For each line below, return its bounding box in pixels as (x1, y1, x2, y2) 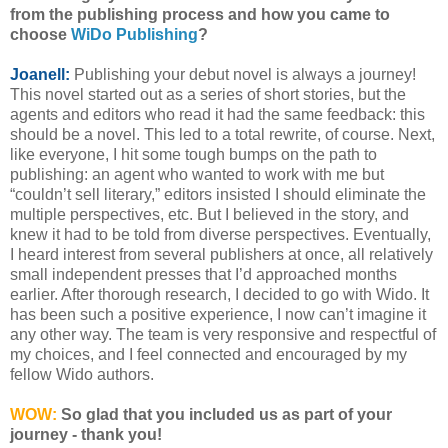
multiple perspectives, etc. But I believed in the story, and (10, 206, 409, 224)
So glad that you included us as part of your (57, 406, 392, 424)
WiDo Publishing (71, 26, 198, 44)
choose (10, 26, 71, 44)
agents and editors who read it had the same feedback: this (10, 106, 425, 124)
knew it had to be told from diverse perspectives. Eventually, (10, 226, 431, 244)
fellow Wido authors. (10, 366, 154, 384)
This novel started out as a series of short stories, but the (10, 86, 406, 104)
